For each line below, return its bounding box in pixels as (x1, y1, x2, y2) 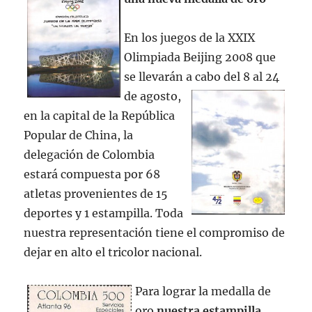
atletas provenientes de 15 (24, 187, 169, 201)
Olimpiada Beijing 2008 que (124, 50, 276, 64)
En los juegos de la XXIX (124, 31, 256, 45)
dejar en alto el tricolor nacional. (24, 245, 203, 259)
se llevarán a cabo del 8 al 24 (124, 70, 280, 84)
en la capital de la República (24, 109, 175, 123)
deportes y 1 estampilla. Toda (24, 206, 184, 220)
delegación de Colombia (24, 148, 155, 162)
